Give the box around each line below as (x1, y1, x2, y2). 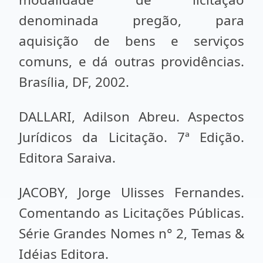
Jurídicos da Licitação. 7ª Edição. (19, 128, 244, 146)
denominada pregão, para (19, 11, 244, 29)
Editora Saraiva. (19, 149, 116, 167)
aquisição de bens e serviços (19, 32, 244, 50)
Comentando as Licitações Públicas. (19, 204, 244, 222)
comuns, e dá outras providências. (19, 52, 244, 70)
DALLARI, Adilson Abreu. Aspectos (19, 107, 244, 126)
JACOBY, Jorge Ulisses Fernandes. (19, 183, 244, 201)
